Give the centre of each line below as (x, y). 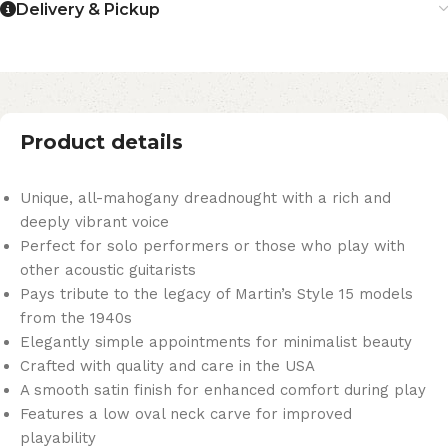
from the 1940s (76, 317)
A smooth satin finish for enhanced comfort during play (223, 389)
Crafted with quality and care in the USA (167, 365)
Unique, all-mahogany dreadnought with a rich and (205, 197)
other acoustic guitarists (108, 269)
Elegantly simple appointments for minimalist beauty (216, 341)
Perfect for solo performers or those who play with (212, 245)
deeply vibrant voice (94, 221)
